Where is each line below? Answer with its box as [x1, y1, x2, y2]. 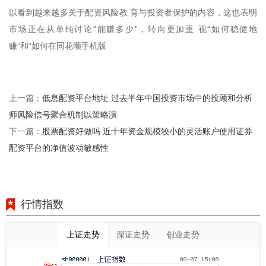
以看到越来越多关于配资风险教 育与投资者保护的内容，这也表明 [9, 8, 257, 18]
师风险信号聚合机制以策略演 [9, 109, 117, 121]
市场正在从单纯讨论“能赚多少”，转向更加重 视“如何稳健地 [9, 24, 257, 34]
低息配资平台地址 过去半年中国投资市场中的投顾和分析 [42, 92, 252, 104]
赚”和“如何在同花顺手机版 [9, 41, 106, 51]
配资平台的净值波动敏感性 [9, 142, 109, 154]
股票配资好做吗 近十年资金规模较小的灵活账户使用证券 [42, 125, 252, 137]
